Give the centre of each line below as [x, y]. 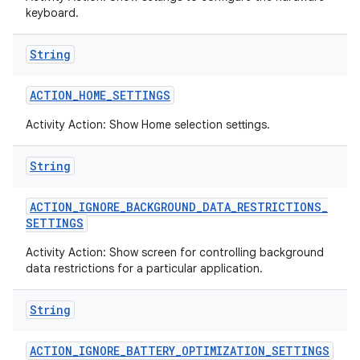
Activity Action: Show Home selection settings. [148, 125]
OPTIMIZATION [223, 351]
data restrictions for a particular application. [144, 268]
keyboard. [52, 13]
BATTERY [151, 351]
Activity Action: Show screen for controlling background [175, 252]
